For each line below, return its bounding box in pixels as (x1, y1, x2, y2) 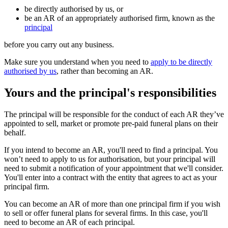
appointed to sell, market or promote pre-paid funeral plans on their (4, 119, 218, 128)
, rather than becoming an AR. (56, 66, 153, 75)
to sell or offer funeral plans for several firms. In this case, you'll (4, 208, 208, 217)
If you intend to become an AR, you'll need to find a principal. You (4, 145, 218, 154)
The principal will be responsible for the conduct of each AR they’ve (4, 109, 224, 119)
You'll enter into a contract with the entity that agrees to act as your (4, 173, 217, 182)
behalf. (4, 128, 27, 137)
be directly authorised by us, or (24, 4, 123, 13)
